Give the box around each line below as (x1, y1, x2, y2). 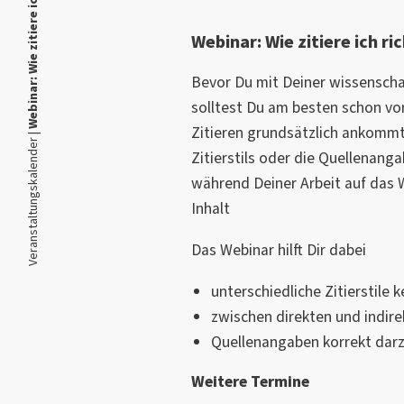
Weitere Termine (190, 371, 309, 394)
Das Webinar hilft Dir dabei (190, 239, 366, 262)
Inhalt (190, 197, 230, 221)
